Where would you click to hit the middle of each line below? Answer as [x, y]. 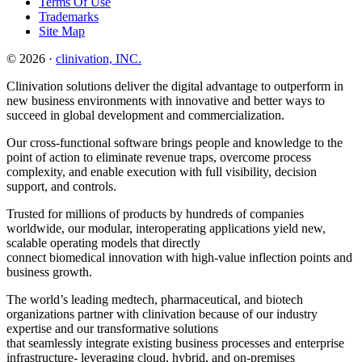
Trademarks [69, 16]
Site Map [62, 31]
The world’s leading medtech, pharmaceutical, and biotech [155, 299]
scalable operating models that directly [103, 242]
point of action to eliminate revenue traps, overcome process [159, 157]
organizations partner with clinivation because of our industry [162, 314]
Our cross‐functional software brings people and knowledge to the [175, 142]
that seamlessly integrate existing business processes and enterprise [175, 343]
